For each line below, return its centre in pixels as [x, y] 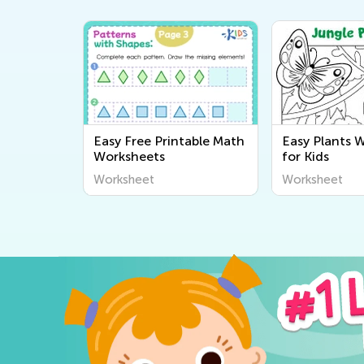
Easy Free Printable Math [169, 141]
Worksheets [129, 156]
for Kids [305, 156]
